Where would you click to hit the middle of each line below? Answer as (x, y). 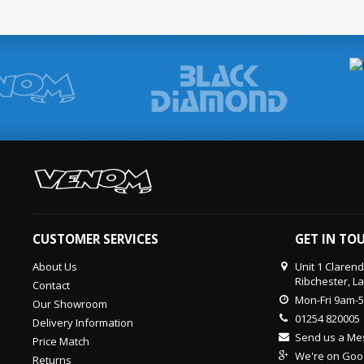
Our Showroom (70, 304)
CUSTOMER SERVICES (95, 239)
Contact (51, 285)
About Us (55, 266)
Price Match (61, 341)
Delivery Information (83, 323)
